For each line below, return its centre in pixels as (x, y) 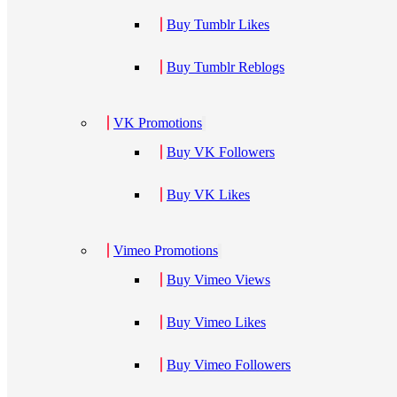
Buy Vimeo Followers (229, 365)
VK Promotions (158, 123)
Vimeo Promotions (166, 250)
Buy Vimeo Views (218, 280)
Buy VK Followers (221, 152)
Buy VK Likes (208, 195)
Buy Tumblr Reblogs (226, 67)
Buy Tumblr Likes (218, 24)
